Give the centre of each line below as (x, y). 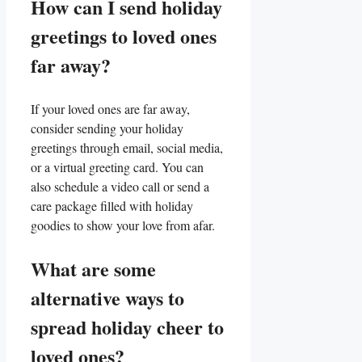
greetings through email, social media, (127, 147)
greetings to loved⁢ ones (124, 36)
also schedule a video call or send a (120, 186)
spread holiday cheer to (127, 327)
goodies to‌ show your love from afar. (123, 225)
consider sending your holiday (107, 128)
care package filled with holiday (112, 206)
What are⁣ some (93, 269)
